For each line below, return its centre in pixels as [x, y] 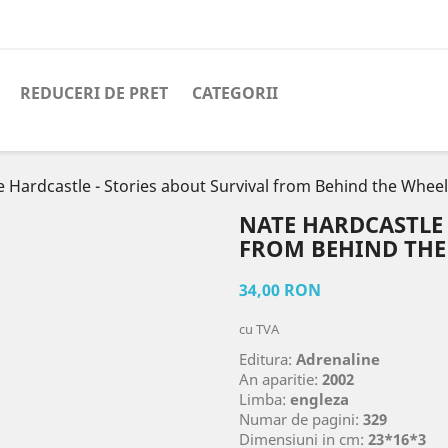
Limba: [264, 399]
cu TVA [259, 329]
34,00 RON [280, 290]
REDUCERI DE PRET [94, 93]
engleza [319, 399]
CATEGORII [235, 93]
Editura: [267, 359]
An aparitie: [280, 379]
